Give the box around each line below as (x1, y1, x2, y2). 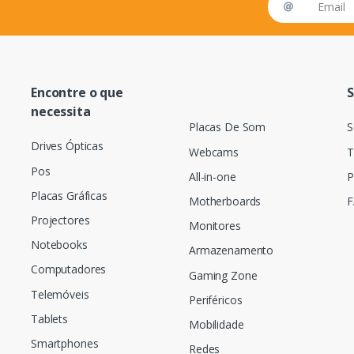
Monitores (188, 218, 241, 234)
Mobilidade (188, 317, 244, 333)
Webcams (188, 144, 239, 160)
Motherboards (188, 194, 262, 209)
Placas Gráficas (30, 187, 107, 203)
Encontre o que (30, 84, 123, 102)
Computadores (30, 262, 107, 277)
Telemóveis (30, 286, 89, 302)
